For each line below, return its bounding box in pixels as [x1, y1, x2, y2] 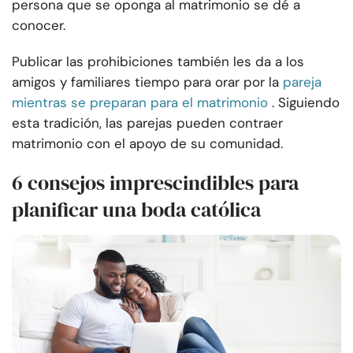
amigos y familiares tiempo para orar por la [12, 73, 279, 91]
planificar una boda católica [12, 195, 261, 225]
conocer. [12, 17, 65, 35]
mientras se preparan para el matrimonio [12, 94, 268, 112]
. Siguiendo [272, 94, 340, 112]
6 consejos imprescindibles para [12, 169, 299, 198]
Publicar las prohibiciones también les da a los [12, 53, 304, 71]
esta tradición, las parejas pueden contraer [12, 114, 283, 132]
